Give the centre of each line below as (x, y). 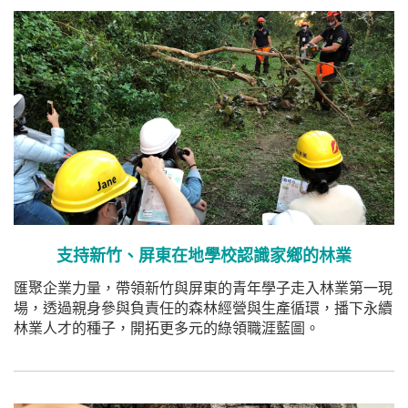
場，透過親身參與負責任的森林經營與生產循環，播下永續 (203, 309)
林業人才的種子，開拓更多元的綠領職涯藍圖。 (167, 329)
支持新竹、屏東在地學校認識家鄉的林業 (204, 256)
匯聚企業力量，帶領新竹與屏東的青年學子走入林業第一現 (203, 289)
